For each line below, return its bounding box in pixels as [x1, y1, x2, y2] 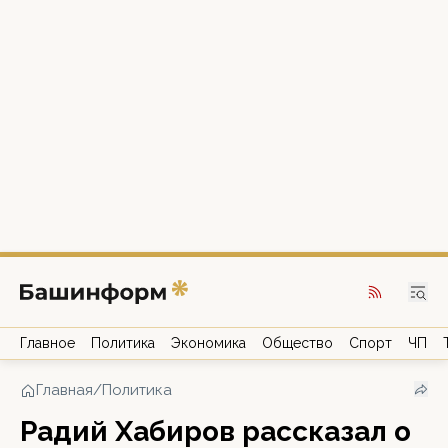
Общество [262, 335, 333, 351]
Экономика [171, 335, 246, 351]
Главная [36, 381, 93, 399]
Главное [20, 335, 75, 351]
